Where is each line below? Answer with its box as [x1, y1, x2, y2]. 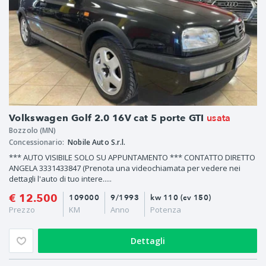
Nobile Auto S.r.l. [68, 137, 126, 147]
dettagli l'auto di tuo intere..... [9, 173, 112, 184]
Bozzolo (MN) [9, 125, 56, 135]
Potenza [150, 204, 182, 215]
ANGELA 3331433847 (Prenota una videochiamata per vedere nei [9, 162, 240, 173]
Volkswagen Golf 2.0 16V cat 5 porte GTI [9, 112, 204, 123]
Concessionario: [9, 137, 66, 147]
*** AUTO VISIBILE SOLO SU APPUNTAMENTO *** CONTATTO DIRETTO [9, 151, 255, 163]
